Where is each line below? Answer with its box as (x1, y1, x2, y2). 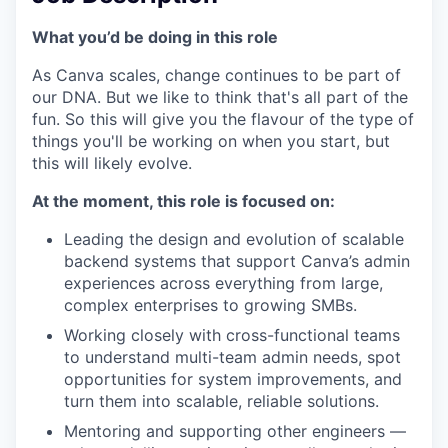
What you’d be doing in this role (32, 26, 278, 47)
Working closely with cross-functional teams (64, 324, 400, 345)
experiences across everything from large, (64, 272, 383, 293)
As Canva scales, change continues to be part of (32, 64, 401, 85)
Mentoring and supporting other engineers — (64, 420, 406, 441)
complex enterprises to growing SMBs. (64, 294, 357, 315)
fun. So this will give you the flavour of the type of (32, 108, 414, 129)
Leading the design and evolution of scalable (64, 228, 404, 249)
